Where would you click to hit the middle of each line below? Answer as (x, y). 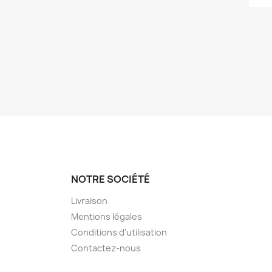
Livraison (89, 201)
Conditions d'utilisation (119, 233)
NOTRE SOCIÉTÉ (110, 179)
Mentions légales (107, 217)
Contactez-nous (106, 248)
